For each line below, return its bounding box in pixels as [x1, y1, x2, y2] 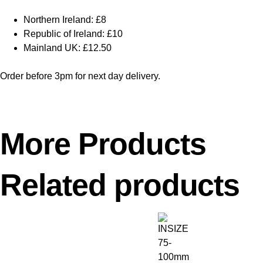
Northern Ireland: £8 [23, 15, 106, 25]
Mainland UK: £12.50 [23, 43, 112, 53]
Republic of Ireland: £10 [23, 29, 123, 39]
